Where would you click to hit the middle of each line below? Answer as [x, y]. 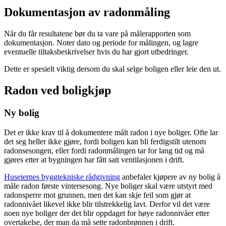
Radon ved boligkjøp [58, 90]
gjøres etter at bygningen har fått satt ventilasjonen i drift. [94, 159]
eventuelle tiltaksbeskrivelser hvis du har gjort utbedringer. [96, 52]
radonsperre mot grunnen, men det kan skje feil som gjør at [97, 195]
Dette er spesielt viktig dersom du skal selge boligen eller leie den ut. [112, 69]
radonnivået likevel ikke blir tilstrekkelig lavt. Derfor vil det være [107, 204]
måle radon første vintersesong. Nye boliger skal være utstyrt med [108, 186]
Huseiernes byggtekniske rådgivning [62, 177]
